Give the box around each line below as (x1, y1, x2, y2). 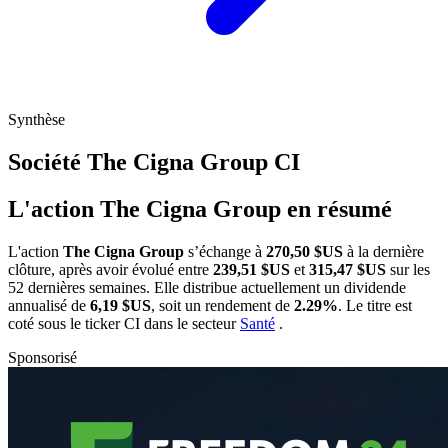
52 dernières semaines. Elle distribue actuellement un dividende (8, 278, 406, 296)
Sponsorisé (8, 348, 77, 366)
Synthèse (8, 111, 65, 129)
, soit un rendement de (151, 296, 294, 314)
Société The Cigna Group (8, 149, 274, 176)
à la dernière (343, 242, 424, 260)
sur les (386, 260, 430, 278)
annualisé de (8, 296, 90, 314)
